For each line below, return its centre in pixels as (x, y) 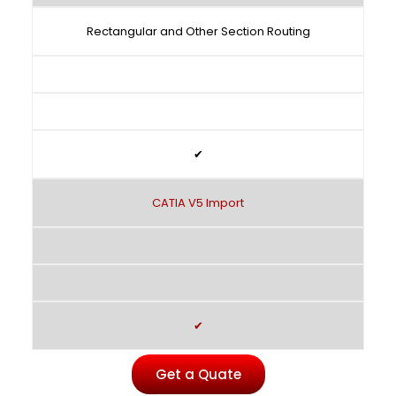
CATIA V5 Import (198, 203)
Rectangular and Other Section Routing (198, 31)
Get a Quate (198, 374)
